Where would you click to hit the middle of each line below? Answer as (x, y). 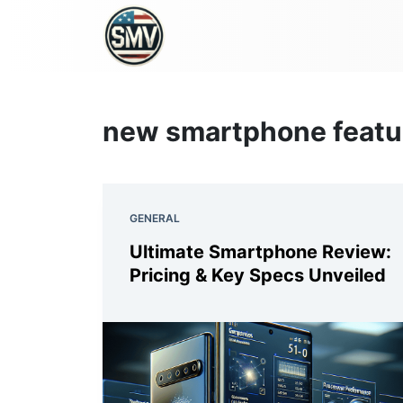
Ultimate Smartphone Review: (260, 252)
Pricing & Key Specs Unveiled (258, 275)
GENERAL (155, 218)
